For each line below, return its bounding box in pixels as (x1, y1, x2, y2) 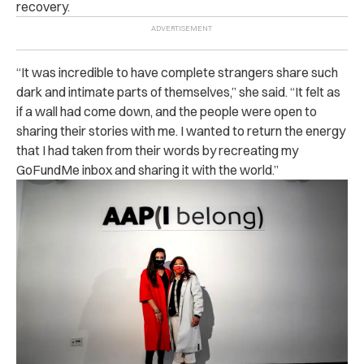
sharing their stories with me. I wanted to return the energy (16, 122, 345, 139)
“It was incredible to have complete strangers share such (16, 63, 338, 80)
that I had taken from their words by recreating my (16, 141, 298, 158)
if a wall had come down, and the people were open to (16, 102, 317, 119)
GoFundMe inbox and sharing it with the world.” (16, 161, 279, 178)
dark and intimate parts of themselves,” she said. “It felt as (16, 83, 340, 100)
